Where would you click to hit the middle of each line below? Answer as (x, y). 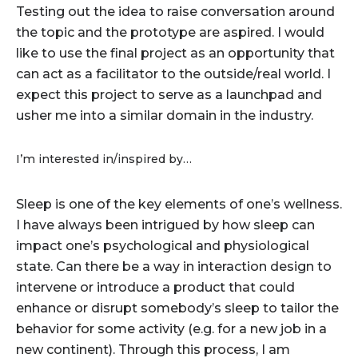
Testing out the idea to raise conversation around (175, 12)
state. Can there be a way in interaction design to (173, 266)
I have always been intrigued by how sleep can (165, 225)
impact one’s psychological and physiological (162, 245)
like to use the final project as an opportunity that (175, 53)
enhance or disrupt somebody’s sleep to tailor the (177, 308)
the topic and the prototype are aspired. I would (170, 32)
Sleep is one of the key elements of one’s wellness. (179, 204)
